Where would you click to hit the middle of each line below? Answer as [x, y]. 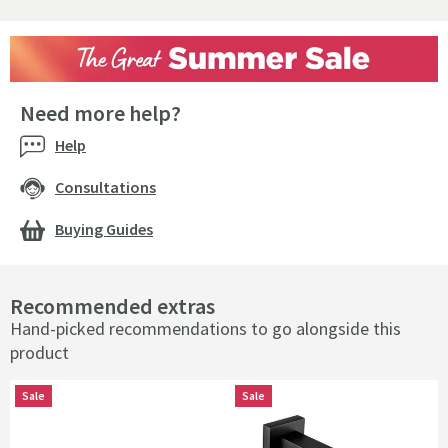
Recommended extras [112, 306]
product [39, 353]
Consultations [105, 187]
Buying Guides [104, 229]
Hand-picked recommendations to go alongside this [205, 329]
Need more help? [100, 113]
